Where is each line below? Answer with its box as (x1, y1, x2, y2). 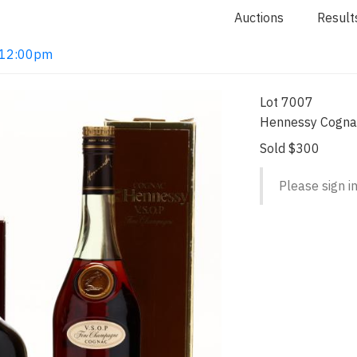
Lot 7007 (260, 93, 314, 110)
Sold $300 (260, 140, 320, 156)
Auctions (234, 10, 284, 25)
